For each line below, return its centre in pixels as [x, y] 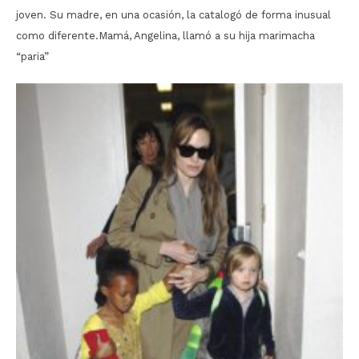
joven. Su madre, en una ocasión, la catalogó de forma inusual [173, 14]
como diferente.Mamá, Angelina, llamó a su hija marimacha [165, 35]
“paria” [32, 56]
